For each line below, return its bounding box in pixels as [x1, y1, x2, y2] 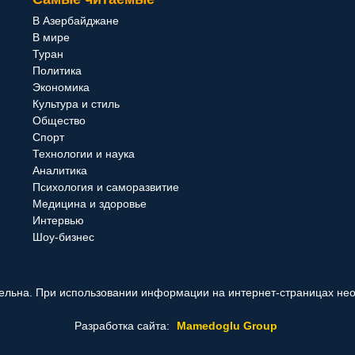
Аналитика [32, 164, 87, 177]
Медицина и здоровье [32, 197, 147, 210]
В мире [32, 31, 70, 44]
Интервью [32, 214, 84, 227]
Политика [32, 64, 82, 77]
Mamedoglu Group [176, 319, 277, 332]
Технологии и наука [32, 147, 135, 160]
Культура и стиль [32, 97, 120, 110]
